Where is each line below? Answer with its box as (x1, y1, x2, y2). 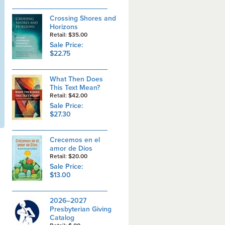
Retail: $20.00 (49, 153, 90, 160)
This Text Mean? (49, 83, 100, 92)
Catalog (49, 213, 74, 222)
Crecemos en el (49, 136, 100, 144)
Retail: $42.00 (49, 92, 90, 99)
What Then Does (49, 75, 103, 83)
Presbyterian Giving (49, 205, 111, 213)
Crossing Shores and (49, 14, 116, 23)
